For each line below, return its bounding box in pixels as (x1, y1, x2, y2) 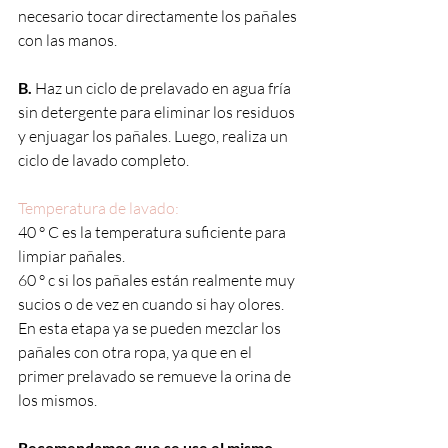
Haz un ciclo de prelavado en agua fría (32, 77, 294, 98)
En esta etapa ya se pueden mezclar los (18, 317, 284, 338)
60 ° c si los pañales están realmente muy (18, 269, 298, 290)
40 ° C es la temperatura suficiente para (18, 221, 289, 242)
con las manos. (18, 29, 120, 50)
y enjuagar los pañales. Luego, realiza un (18, 125, 291, 146)
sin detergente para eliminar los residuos (18, 101, 298, 122)
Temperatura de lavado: (18, 197, 179, 218)
